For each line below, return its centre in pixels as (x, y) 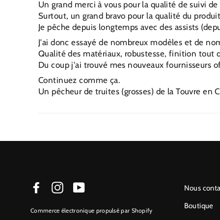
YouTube (100, 186)
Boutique (199, 206)
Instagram (82, 186)
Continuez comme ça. (80, 80)
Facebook (60, 186)
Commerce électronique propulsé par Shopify (92, 210)
